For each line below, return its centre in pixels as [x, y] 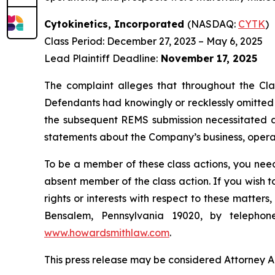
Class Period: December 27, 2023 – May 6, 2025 [153, 41]
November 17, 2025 [207, 59]
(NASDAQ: [213, 24]
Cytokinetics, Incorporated [116, 24]
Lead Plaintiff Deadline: [101, 59]
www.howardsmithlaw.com [107, 233]
